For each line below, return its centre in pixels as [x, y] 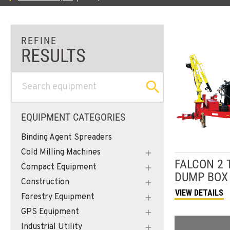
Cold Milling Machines [61, 152]
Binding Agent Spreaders [66, 137]
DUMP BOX [201, 177]
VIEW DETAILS [199, 193]
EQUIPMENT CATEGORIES [73, 117]
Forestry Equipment [58, 197]
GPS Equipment [50, 212]
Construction [45, 182]
